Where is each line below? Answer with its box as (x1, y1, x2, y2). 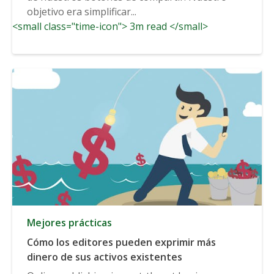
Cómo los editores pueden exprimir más (27, 235, 216, 249)
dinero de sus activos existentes (27, 250, 182, 264)
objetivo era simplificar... (27, 4, 136, 18)
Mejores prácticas (27, 215, 112, 229)
